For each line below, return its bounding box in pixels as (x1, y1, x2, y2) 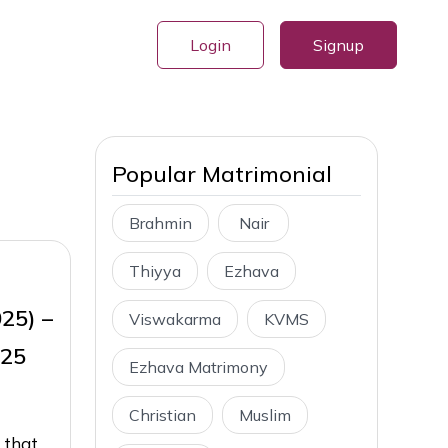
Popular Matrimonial (112, 160, 332, 188)
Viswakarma (129, 309, 221, 329)
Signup (313, 34, 364, 55)
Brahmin (129, 213, 192, 233)
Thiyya (129, 261, 181, 281)
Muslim (239, 405, 291, 425)
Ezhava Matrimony (129, 357, 268, 377)
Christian (129, 405, 196, 425)
